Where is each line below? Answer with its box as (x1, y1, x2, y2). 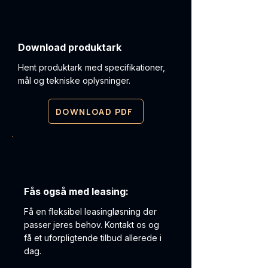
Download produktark (18, 41, 121, 53)
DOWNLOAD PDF (56, 105, 133, 117)
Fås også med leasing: (24, 185, 129, 197)
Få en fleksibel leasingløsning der (24, 206, 157, 217)
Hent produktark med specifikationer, (18, 62, 165, 72)
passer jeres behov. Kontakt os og (24, 220, 159, 230)
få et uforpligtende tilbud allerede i (24, 233, 162, 243)
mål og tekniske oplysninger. (18, 75, 130, 86)
